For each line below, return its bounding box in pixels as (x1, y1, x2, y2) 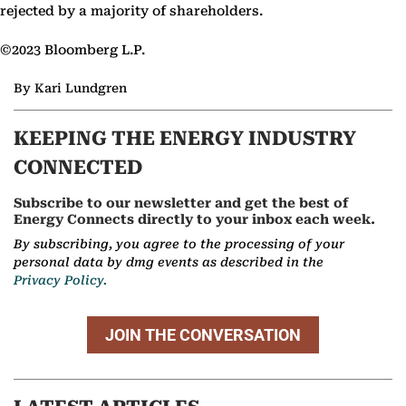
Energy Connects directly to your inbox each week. (14, 212, 375, 228)
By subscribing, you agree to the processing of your (14, 237, 344, 252)
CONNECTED (14, 156, 142, 179)
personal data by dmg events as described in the (14, 255, 324, 270)
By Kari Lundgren (14, 80, 127, 95)
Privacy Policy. (14, 273, 107, 288)
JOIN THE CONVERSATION (105, 325, 301, 345)
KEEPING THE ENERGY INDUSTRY (14, 127, 356, 150)
